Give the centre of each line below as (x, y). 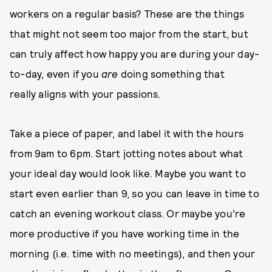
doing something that (171, 73)
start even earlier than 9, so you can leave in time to (134, 193)
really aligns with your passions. (85, 93)
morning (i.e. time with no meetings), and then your (133, 253)
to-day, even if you (56, 73)
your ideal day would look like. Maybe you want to (128, 173)
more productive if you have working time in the (125, 233)
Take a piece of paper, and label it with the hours (127, 133)
